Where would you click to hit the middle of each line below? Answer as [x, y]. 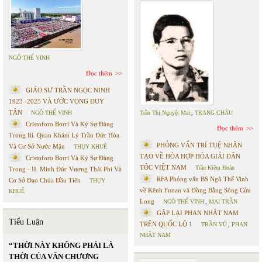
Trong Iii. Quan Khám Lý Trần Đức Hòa [64, 135]
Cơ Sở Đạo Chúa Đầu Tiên [45, 180]
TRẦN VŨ [214, 224]
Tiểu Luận [26, 222]
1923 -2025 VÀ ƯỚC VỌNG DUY [56, 101]
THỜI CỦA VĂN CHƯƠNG [54, 256]
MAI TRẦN [223, 201]
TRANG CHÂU [214, 113]
